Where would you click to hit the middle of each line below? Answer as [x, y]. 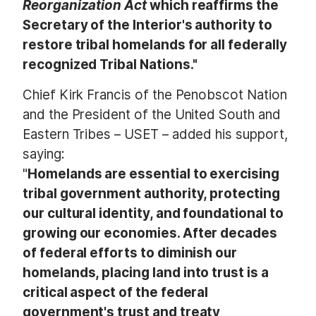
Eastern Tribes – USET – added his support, [155, 134]
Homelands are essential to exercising [153, 174]
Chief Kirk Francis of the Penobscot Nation [155, 95]
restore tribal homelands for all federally [155, 44]
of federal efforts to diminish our [130, 253]
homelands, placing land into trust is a [146, 272]
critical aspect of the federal [116, 292]
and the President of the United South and [152, 114]
